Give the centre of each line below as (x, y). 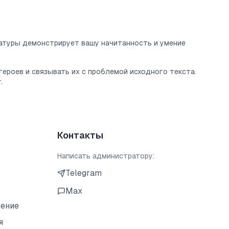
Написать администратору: (106, 156)
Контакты (80, 135)
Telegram (84, 173)
